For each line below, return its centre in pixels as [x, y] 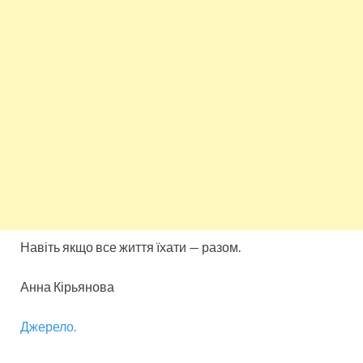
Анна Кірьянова [67, 287]
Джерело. [48, 327]
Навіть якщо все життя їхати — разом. [130, 247]
